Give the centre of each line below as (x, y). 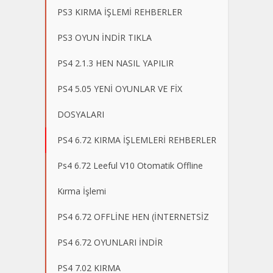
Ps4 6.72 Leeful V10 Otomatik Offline (130, 166)
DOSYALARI (81, 115)
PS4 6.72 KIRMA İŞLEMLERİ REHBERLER (137, 140)
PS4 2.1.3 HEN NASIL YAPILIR (115, 63)
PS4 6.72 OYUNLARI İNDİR (110, 243)
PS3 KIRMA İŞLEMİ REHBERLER (120, 12)
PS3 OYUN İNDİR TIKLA (105, 38)
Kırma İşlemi (82, 191)
